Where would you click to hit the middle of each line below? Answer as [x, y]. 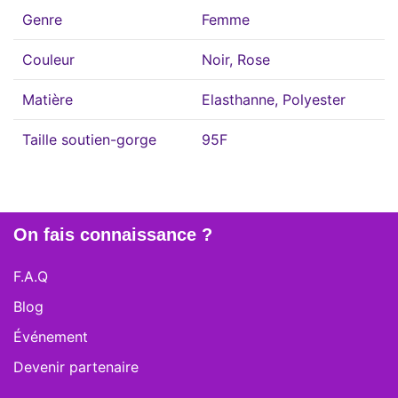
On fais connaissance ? [113, 234]
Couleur [48, 59]
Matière [48, 99]
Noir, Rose [236, 59]
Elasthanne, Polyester [274, 99]
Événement [51, 336]
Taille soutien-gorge [89, 139]
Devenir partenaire [76, 366]
